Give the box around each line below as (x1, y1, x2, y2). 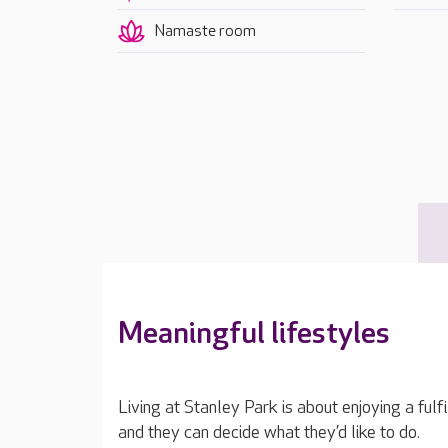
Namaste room (154, 22, 256, 41)
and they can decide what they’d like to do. (118, 422, 420, 443)
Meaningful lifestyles (118, 316, 390, 352)
